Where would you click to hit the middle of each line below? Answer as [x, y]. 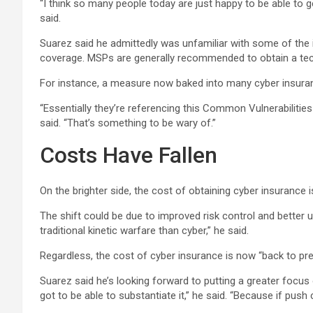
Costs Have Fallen [129, 155]
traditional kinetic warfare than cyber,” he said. [144, 231]
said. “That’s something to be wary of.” [128, 123]
